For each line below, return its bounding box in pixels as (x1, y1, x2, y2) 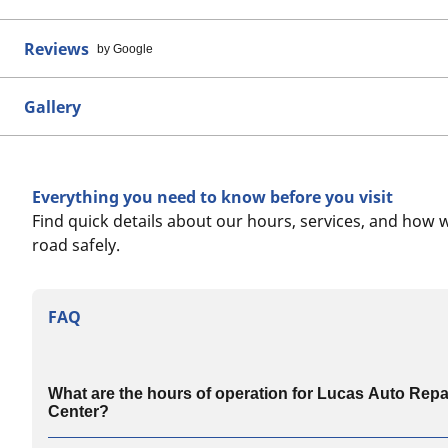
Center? (48, 402, 109, 420)
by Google (97, 41, 153, 56)
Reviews (24, 37, 89, 60)
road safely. (32, 233, 120, 256)
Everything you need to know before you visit (32, 185, 393, 208)
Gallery (24, 95, 81, 118)
